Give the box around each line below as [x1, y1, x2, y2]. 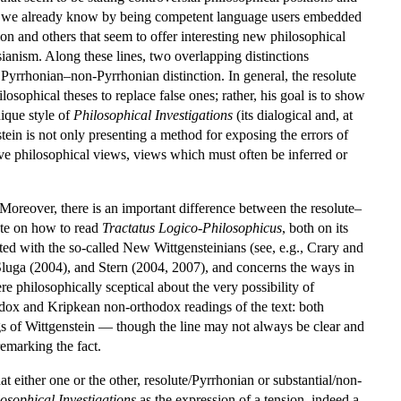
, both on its [282, 219, 348, 235]
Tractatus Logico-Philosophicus [102, 219, 282, 235]
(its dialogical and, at [233, 107, 353, 123]
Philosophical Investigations [73, 107, 233, 123]
